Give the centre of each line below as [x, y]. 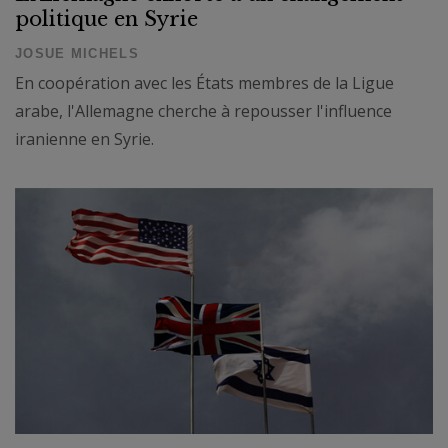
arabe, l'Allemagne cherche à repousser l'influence [203, 110]
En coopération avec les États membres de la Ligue [204, 82]
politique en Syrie [106, 18]
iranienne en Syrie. [84, 138]
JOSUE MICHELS [77, 53]
